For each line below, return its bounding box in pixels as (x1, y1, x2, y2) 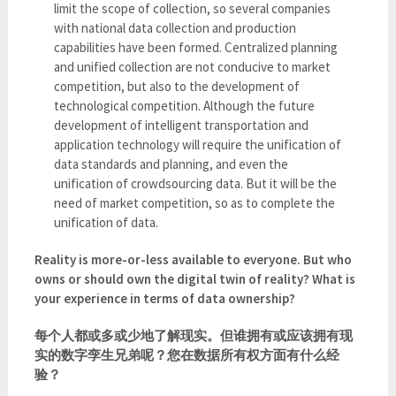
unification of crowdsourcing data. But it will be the (54, 175, 338, 193)
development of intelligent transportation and (54, 117, 309, 134)
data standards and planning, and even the (54, 156, 289, 173)
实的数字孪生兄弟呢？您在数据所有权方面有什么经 (34, 346, 339, 364)
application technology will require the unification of (54, 136, 342, 154)
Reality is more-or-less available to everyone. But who (34, 251, 352, 269)
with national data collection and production (54, 19, 297, 37)
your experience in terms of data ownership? (34, 290, 295, 308)
